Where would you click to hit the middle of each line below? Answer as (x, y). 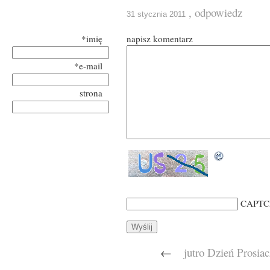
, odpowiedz (215, 12)
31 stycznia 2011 (156, 14)
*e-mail (88, 66)
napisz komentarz (160, 39)
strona (91, 93)
